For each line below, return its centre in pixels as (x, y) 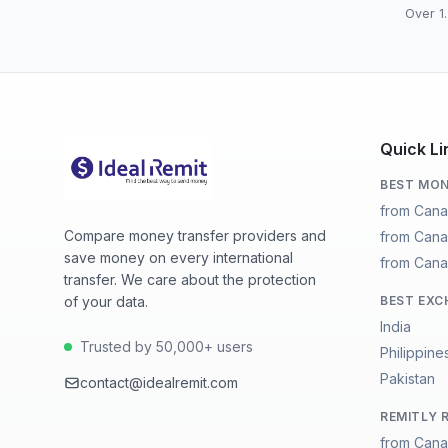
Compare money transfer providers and (195, 235)
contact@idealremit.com (159, 382)
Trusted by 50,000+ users (166, 346)
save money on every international (178, 257)
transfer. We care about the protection (190, 279)
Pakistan (407, 378)
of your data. (106, 301)
